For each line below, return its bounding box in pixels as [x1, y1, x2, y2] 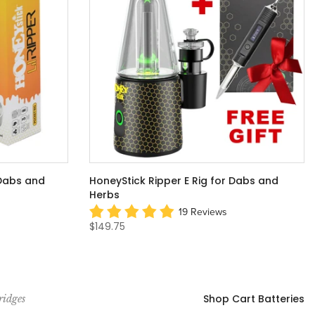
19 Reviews [179, 205, 227, 218]
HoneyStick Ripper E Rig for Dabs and [89, 174, 278, 188]
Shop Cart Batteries [203, 291, 304, 306]
